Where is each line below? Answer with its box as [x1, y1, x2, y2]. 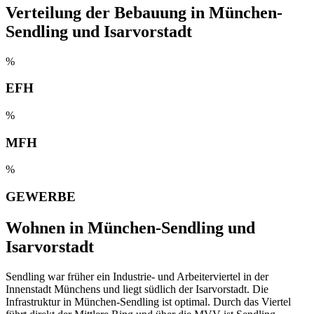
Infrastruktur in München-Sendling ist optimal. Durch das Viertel [6, 295, 291, 308]
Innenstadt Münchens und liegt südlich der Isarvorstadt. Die [6, 282, 268, 295]
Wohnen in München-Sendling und [6, 219, 255, 237]
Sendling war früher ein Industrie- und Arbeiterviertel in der [6, 270, 268, 282]
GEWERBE [6, 189, 76, 205]
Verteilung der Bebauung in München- [6, 3, 282, 22]
